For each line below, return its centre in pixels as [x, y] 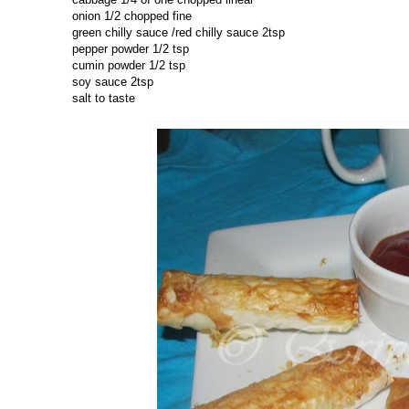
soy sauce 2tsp [113, 82]
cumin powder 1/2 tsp [129, 66]
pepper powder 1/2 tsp [131, 49]
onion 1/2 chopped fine [132, 16]
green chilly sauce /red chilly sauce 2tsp [178, 33]
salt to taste [104, 99]
